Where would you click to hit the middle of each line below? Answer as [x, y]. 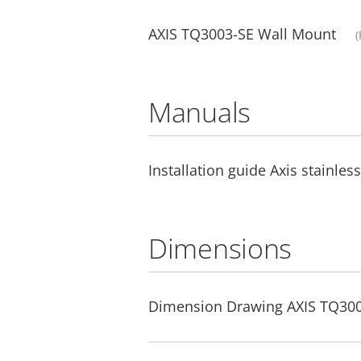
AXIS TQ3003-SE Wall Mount [242, 34]
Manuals [199, 112]
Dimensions [220, 248]
